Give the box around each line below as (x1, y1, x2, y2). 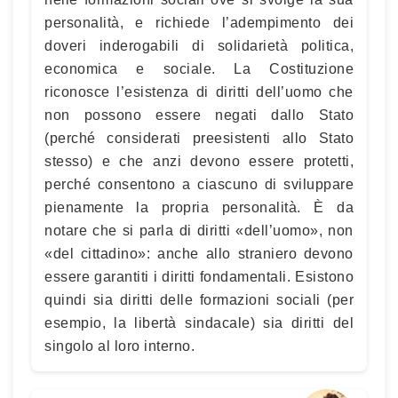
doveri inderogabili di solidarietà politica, (44, 37, 354, 53)
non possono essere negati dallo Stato (44, 107, 354, 123)
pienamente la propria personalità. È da (44, 199, 354, 215)
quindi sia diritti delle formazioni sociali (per (44, 291, 354, 307)
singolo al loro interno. (44, 338, 195, 354)
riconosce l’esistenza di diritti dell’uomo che (44, 84, 354, 99)
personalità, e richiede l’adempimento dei (44, 14, 354, 30)
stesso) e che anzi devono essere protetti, (44, 153, 354, 169)
